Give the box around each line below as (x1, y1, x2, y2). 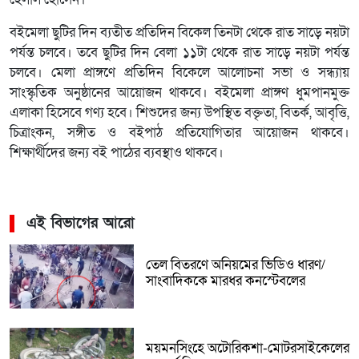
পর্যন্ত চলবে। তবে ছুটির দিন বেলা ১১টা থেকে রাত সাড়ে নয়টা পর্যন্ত (10, 44, 349, 63)
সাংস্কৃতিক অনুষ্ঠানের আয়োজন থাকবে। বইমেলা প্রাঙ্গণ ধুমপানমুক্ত (10, 84, 349, 103)
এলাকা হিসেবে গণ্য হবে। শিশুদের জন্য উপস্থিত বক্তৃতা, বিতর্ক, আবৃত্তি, (10, 104, 349, 123)
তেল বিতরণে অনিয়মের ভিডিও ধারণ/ (145, 256, 325, 275)
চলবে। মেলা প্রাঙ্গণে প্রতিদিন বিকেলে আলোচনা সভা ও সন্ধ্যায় (10, 64, 349, 83)
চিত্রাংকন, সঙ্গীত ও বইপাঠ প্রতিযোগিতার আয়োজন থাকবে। (10, 124, 349, 143)
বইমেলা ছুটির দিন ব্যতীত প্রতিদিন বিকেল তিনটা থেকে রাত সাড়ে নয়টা (10, 24, 349, 42)
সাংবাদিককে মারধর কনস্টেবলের (145, 272, 305, 291)
